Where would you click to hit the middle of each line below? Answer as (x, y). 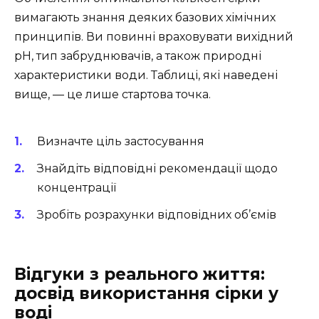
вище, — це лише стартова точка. (113, 95)
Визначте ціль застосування (121, 141)
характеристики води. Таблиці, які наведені (146, 75)
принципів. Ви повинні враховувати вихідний (154, 37)
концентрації (77, 187)
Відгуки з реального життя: (140, 274)
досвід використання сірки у (146, 294)
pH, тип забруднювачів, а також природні (138, 56)
